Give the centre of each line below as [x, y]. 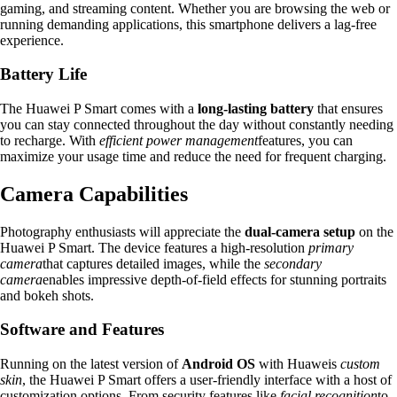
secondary [293, 263]
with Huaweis [298, 364]
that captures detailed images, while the [153, 263]
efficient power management [179, 140]
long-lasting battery [256, 108]
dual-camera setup [300, 231]
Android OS [218, 364]
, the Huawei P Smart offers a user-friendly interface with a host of [207, 380]
